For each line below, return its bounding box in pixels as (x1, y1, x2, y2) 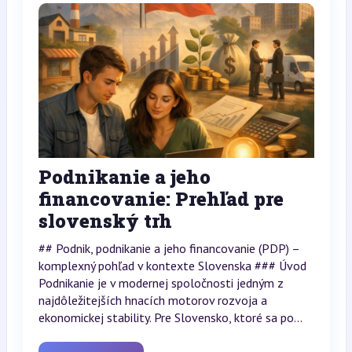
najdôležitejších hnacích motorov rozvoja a (38, 292, 267, 309)
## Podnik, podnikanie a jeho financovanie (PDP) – (38, 240, 299, 257)
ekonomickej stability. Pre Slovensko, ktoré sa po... (38, 310, 302, 326)
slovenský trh (38, 208, 172, 234)
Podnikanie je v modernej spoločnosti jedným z (38, 275, 284, 291)
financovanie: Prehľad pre (38, 186, 284, 212)
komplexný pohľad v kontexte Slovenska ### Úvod (38, 258, 306, 274)
